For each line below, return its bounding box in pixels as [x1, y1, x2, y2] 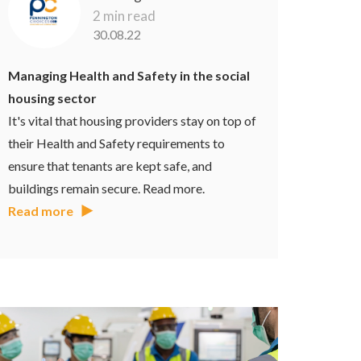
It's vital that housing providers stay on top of [8, 112, 257, 128]
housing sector [8, 89, 98, 106]
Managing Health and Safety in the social [8, 67, 251, 83]
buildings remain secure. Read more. [8, 180, 205, 196]
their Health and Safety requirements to [8, 135, 226, 151]
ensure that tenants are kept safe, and [8, 157, 213, 173]
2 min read [93, 6, 156, 24]
